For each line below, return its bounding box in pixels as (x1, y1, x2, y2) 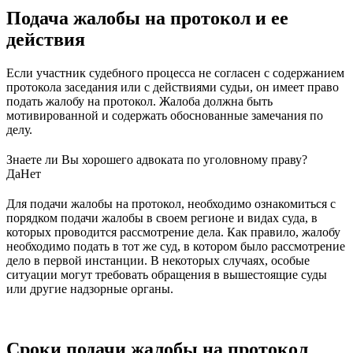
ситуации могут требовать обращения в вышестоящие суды (6, 268, 327, 282)
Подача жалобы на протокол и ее (6, 8, 288, 29)
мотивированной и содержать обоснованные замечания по (6, 109, 323, 123)
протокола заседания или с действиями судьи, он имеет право (6, 80, 339, 95)
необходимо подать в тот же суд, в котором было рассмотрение (6, 240, 345, 254)
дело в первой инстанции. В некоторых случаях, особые (6, 254, 310, 268)
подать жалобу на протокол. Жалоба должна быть (6, 95, 273, 109)
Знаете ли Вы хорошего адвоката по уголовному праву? (6, 153, 307, 167)
